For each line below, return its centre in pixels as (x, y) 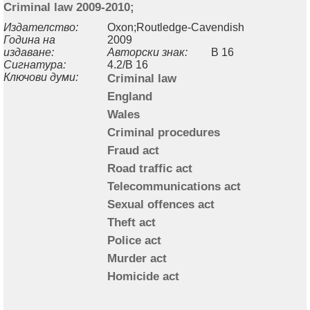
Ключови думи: (41, 77)
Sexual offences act (161, 204)
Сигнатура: (35, 64)
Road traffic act (150, 168)
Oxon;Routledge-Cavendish (176, 27)
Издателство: (41, 27)
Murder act (137, 258)
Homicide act (143, 276)
